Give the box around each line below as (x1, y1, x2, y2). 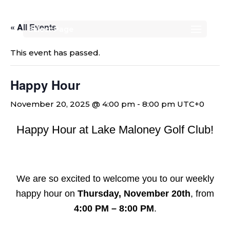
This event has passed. (10, 48, 100, 57)
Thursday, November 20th (78, 188, 190, 199)
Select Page (28, 25, 73, 34)
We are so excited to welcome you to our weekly (16, 174, 214, 184)
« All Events (10, 21, 56, 33)
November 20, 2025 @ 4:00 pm (10, 99, 135, 109)
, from (190, 188, 214, 199)
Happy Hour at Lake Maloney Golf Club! (16, 123, 214, 136)
